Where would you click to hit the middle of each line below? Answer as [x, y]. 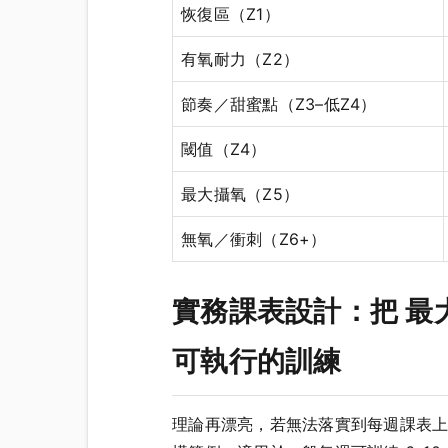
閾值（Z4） [224, 149]
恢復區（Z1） [230, 14]
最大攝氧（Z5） [240, 194]
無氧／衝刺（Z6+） [254, 239]
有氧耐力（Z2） [240, 59]
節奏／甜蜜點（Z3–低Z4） [279, 104]
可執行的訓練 [257, 361]
